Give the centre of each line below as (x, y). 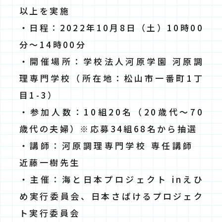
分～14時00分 (53, 44)
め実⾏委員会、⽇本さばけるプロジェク (111, 196)
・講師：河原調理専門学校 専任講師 (111, 145)
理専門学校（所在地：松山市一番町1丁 (111, 78)
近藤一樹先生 (50, 162)
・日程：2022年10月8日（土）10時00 (111, 27)
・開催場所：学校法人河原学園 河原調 (111, 61)
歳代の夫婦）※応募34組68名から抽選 (109, 128)
